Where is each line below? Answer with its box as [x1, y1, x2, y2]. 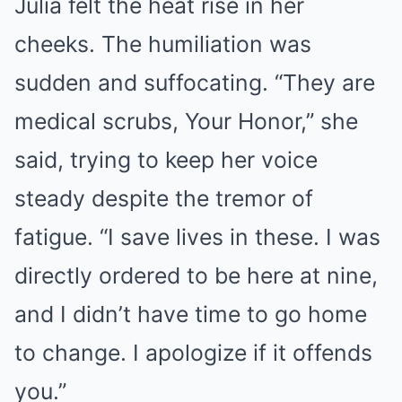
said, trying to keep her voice [14, 146, 318, 174]
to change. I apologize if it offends [14, 339, 372, 367]
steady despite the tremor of [14, 185, 313, 213]
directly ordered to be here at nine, [14, 262, 378, 290]
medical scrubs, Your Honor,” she [14, 108, 358, 135]
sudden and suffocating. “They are [14, 69, 375, 97]
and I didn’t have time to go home [14, 301, 367, 328]
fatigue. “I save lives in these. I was [14, 223, 380, 251]
